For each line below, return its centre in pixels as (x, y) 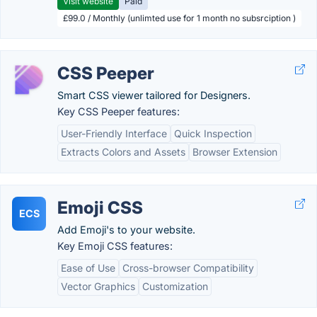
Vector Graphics (98, 286)
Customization (175, 286)
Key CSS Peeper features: (119, 111)
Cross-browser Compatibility (188, 268)
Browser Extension (235, 152)
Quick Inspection (213, 133)
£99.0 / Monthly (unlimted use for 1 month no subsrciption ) (179, 18)
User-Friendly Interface (114, 133)
